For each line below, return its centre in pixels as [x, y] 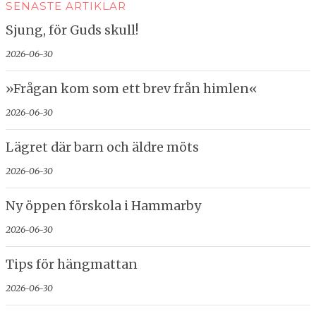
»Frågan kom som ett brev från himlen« [132, 89]
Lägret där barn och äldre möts [103, 148]
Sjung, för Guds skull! [72, 31]
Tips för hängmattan [72, 265]
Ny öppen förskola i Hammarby [104, 206]
